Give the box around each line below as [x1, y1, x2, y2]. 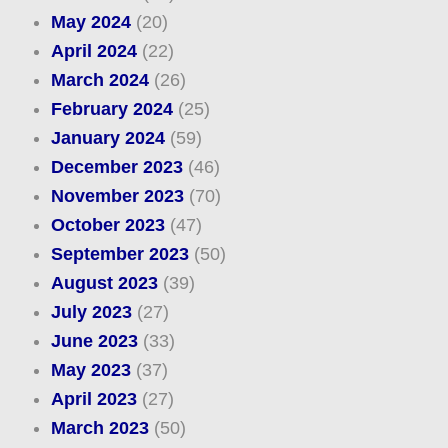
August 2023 [50, 273, 158, 294]
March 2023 [50, 418, 149, 439]
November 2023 [50, 186, 184, 207]
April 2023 [50, 389, 137, 410]
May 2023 [50, 360, 131, 381]
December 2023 [50, 157, 183, 178]
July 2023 [50, 302, 132, 323]
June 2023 [50, 331, 138, 352]
